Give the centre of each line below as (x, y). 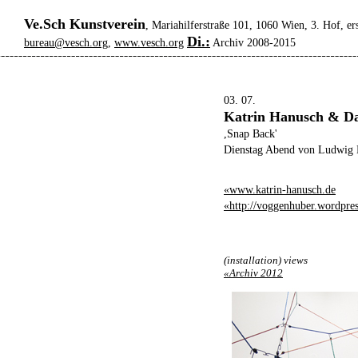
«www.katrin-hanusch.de (280, 190)
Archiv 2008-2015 (253, 43)
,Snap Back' (251, 134)
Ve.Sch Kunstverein (85, 24)
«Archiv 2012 (253, 273)
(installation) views (266, 260)
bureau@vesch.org (66, 43)
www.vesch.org (149, 43)
